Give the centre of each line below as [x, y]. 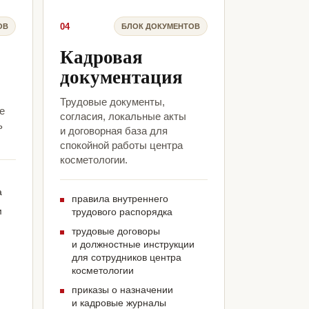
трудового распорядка [122, 212]
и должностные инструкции [133, 245]
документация [121, 77]
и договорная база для [113, 131]
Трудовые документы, [112, 102]
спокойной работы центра [121, 146]
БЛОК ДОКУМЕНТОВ [161, 26]
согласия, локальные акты [123, 117]
